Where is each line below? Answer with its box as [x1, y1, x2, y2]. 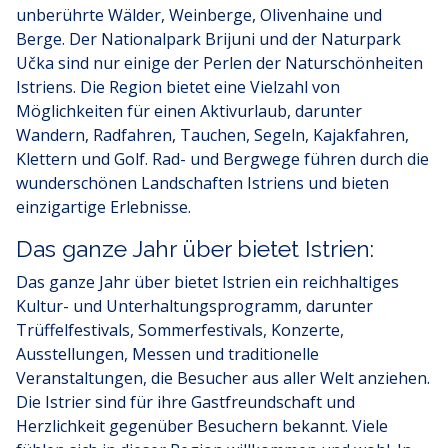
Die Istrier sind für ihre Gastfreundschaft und [16, 391, 355, 413]
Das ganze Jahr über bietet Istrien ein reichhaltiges [16, 271, 399, 293]
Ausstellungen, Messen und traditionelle [16, 343, 319, 365]
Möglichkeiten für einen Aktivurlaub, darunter [16, 100, 362, 122]
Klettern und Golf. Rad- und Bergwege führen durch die [16, 148, 429, 170]
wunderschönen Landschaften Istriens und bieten [16, 172, 389, 194]
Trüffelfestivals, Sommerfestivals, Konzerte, [16, 319, 344, 341]
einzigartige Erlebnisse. [16, 196, 191, 218]
